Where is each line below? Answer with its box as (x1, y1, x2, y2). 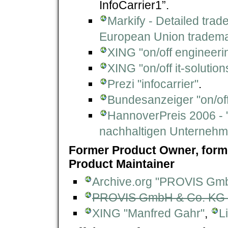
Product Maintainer (69, 157, 175, 170)
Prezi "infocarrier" (107, 77, 198, 91)
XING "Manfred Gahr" (92, 206, 205, 220)
